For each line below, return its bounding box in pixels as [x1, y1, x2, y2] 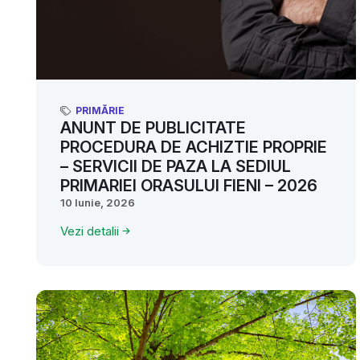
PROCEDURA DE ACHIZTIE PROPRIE [60, 137, 327, 157]
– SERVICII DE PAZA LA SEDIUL [60, 156, 291, 176]
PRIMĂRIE [76, 104, 125, 117]
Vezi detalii [60, 223, 119, 239]
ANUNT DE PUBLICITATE [60, 117, 246, 137]
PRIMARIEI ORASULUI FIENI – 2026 [60, 175, 317, 195]
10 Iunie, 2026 [60, 195, 135, 209]
